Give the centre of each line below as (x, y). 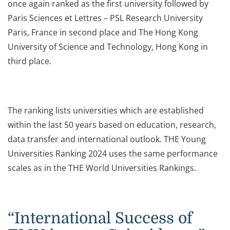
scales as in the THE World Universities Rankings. (102, 168)
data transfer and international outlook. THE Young (107, 139)
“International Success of (100, 218)
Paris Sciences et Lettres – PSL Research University (105, 18)
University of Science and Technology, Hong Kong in (108, 46)
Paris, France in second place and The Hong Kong (103, 32)
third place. (30, 61)
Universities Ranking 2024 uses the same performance (113, 153)
